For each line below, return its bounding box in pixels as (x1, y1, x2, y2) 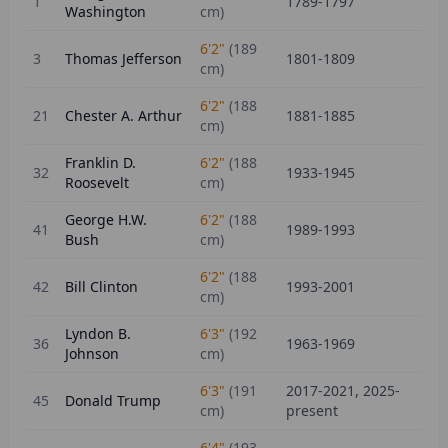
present (286, 401, 338, 420)
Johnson (65, 344, 119, 363)
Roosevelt (65, 173, 129, 192)
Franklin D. (65, 153, 136, 172)
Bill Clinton (65, 277, 138, 296)
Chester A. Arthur (65, 106, 182, 125)
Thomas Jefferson (65, 49, 182, 68)
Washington (65, 2, 146, 21)
